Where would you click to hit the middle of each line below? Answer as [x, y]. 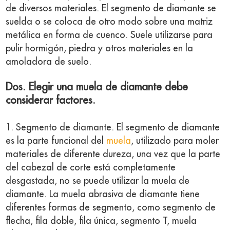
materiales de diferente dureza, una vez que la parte [113, 154]
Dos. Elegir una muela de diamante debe [97, 87]
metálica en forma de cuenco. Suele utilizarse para [109, 35]
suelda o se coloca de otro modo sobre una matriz [109, 22]
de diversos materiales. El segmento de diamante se [111, 8]
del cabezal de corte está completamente [91, 167]
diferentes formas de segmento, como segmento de [111, 207]
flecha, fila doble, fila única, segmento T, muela [101, 221]
